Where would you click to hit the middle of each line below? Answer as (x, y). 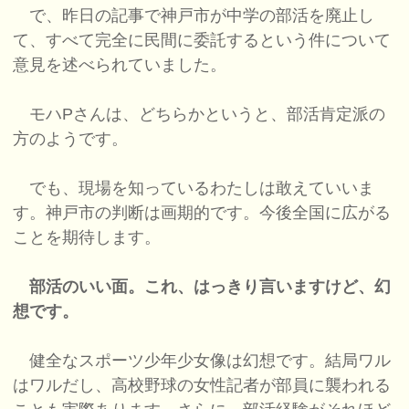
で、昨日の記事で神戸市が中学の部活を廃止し (194, 16)
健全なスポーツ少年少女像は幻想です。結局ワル (202, 361)
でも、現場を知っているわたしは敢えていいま (194, 189)
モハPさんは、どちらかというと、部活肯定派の (199, 115)
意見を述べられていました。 (120, 65)
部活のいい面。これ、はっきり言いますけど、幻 (210, 287)
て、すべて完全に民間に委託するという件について (202, 41)
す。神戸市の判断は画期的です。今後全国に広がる (202, 213)
